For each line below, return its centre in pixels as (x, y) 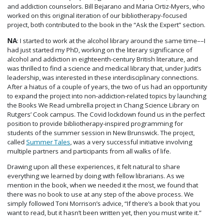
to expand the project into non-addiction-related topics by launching (107, 96)
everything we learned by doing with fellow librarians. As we (96, 176)
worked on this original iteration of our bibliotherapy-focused (97, 16)
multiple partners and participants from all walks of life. (89, 151)
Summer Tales (48, 142)
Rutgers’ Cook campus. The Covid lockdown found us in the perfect (106, 114)
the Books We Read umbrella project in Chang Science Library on (103, 105)
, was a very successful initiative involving (131, 142)
